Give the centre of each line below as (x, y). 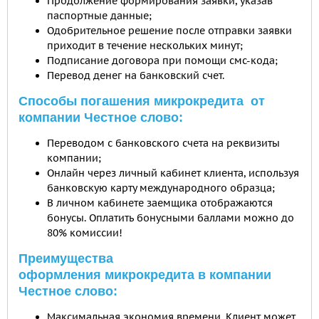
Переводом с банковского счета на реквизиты (163, 143)
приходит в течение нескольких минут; (145, 46)
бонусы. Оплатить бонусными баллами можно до (171, 218)
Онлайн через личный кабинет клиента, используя (173, 173)
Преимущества (66, 258)
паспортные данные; (99, 16)
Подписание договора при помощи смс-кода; (162, 61)
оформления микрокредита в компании (145, 275)
